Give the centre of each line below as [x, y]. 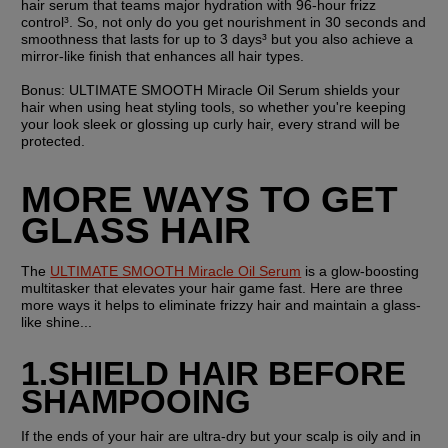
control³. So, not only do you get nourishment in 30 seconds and [224, 21]
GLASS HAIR [136, 229]
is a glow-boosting [360, 270]
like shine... [57, 321]
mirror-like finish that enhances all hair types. [163, 55]
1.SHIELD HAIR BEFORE [214, 373]
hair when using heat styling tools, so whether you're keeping [214, 106]
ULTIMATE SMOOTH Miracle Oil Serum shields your [235, 89]
